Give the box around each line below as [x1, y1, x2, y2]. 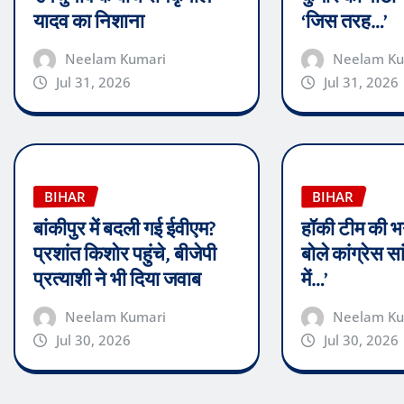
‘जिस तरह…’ [301, 7, 389, 35]
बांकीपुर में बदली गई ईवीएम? [33, 216, 216, 243]
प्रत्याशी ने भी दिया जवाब [33, 266, 201, 294]
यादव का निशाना [33, 7, 144, 35]
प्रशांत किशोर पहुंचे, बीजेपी [33, 241, 216, 269]
